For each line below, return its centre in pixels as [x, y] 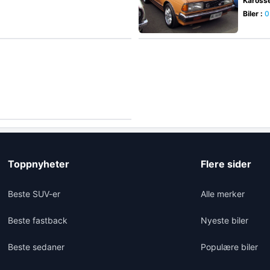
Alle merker [222, 194]
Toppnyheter [38, 164]
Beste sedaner [36, 247]
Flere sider [226, 164]
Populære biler [229, 247]
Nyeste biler [224, 220]
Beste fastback [37, 220]
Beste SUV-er [34, 194]
